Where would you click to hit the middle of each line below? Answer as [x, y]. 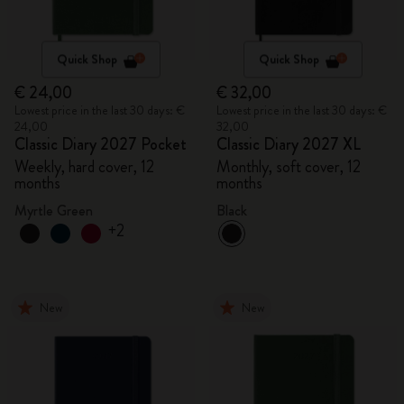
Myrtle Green [54, 211]
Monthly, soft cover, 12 [289, 167]
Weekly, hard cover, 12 [84, 167]
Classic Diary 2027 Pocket [101, 144]
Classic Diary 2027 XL [289, 144]
